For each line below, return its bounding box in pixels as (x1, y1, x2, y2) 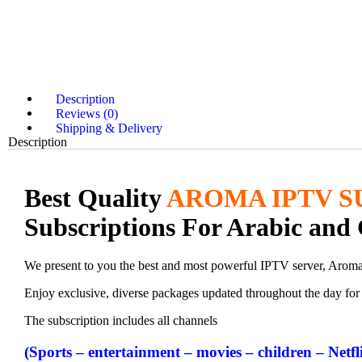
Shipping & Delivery (56, 120, 163, 135)
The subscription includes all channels (24, 314, 217, 328)
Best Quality (24, 183, 166, 213)
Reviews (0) (56, 106, 119, 120)
